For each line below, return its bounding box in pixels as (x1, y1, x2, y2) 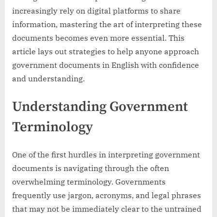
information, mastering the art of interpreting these (12, 19, 202, 30)
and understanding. (12, 74, 85, 84)
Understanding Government (12, 98, 188, 116)
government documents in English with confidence (12, 60, 199, 70)
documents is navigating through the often (12, 163, 169, 173)
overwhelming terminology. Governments (12, 177, 166, 187)
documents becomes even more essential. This (12, 33, 185, 43)
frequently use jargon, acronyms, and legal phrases (12, 190, 201, 201)
